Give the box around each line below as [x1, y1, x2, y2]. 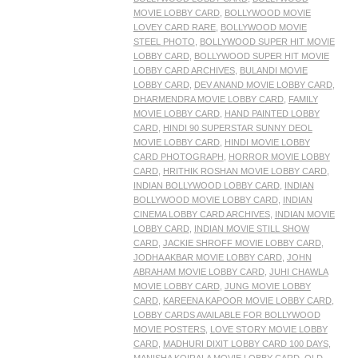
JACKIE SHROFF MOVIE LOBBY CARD [162, 238, 321, 249]
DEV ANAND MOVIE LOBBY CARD [193, 80, 332, 90]
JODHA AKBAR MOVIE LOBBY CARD [133, 253, 282, 263]
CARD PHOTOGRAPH [133, 152, 224, 162]
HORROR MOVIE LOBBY [228, 152, 330, 162]
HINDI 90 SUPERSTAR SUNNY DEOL [162, 123, 312, 133]
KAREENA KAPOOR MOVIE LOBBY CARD [162, 296, 332, 306]
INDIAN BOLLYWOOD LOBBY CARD [133, 181, 280, 191]
